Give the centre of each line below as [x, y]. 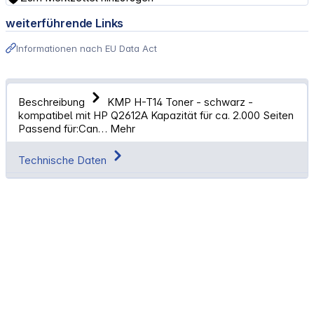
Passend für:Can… [64, 129]
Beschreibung [52, 102]
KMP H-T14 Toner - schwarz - [180, 102]
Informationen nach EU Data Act [87, 48]
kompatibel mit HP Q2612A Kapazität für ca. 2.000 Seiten [156, 116]
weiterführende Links [65, 23]
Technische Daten [64, 161]
